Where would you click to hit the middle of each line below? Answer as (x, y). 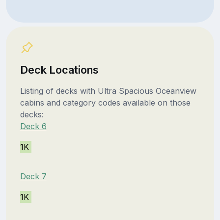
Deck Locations (59, 69)
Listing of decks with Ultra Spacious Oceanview (108, 91)
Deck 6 (33, 126)
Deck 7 (33, 176)
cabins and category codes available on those (105, 102)
